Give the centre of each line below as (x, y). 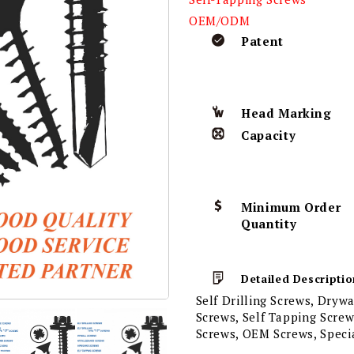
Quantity (269, 223)
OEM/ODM (219, 20)
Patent (262, 41)
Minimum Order (291, 207)
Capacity (269, 135)
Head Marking (286, 113)
